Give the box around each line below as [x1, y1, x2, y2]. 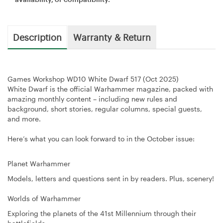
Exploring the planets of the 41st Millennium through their [7, 209, 196, 218]
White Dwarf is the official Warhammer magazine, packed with [7, 84, 213, 93]
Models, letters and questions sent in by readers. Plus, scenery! [7, 174, 214, 183]
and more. [7, 114, 41, 123]
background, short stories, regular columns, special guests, [7, 104, 202, 113]
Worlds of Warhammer [7, 194, 81, 203]
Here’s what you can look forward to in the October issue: [7, 134, 195, 143]
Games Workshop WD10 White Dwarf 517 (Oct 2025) [7, 74, 179, 83]
